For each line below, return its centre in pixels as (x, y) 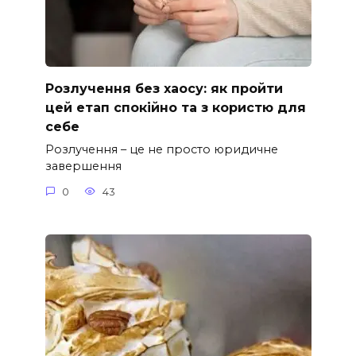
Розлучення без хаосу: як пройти (164, 89)
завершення (83, 166)
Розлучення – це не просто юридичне (161, 150)
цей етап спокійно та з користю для (175, 108)
